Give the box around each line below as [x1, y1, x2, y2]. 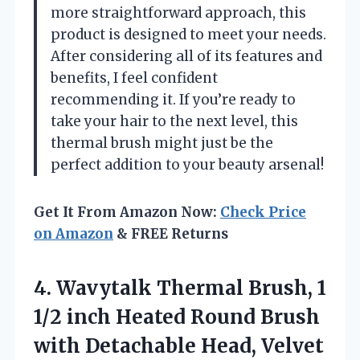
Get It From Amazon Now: [34, 202, 220, 221]
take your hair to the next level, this [51, 112, 298, 130]
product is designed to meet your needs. [51, 25, 326, 43]
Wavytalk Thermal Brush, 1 [56, 275, 326, 301]
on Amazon [34, 224, 113, 243]
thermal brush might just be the [51, 133, 273, 152]
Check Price [220, 202, 306, 221]
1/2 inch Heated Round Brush [34, 304, 320, 329]
